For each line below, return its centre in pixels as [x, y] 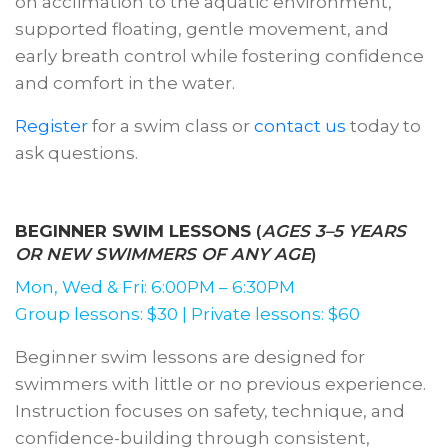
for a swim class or [169, 126]
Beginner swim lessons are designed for [190, 357]
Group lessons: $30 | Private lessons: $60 [187, 314]
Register [51, 126]
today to [383, 126]
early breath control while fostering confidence [219, 56]
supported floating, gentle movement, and [202, 29]
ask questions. [76, 153]
